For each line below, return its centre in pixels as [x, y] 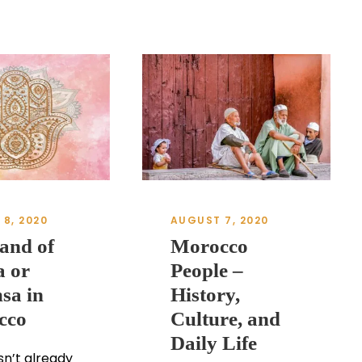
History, [205, 294]
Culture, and [225, 318]
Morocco [209, 246]
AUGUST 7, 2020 [219, 220]
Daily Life [213, 343]
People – [206, 270]
